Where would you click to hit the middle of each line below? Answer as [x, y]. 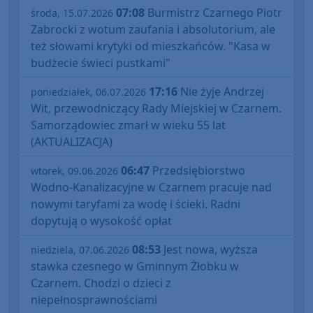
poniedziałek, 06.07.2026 [88, 92]
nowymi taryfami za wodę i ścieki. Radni [136, 204]
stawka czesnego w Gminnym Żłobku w [135, 266]
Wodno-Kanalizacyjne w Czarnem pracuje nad [151, 187]
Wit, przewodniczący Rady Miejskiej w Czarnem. [156, 108]
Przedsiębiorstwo [197, 170]
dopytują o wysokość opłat [101, 220]
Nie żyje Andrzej [221, 91]
